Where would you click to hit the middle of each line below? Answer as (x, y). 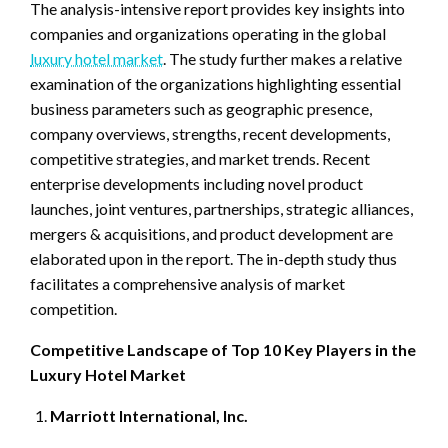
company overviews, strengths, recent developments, (210, 133)
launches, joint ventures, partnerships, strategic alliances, (221, 208)
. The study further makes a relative (282, 58)
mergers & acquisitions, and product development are (211, 233)
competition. (73, 308)
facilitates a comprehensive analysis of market (187, 283)
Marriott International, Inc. (149, 415)
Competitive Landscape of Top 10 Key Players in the (223, 349)
